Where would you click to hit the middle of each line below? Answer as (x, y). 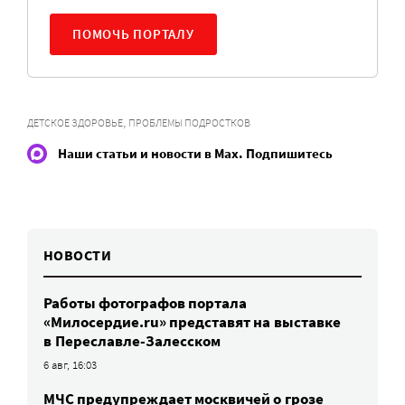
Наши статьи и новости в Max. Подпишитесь (195, 154)
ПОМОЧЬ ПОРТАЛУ (133, 33)
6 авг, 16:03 (71, 364)
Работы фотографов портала (145, 302)
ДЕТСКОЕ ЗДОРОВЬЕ (75, 122)
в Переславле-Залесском (132, 340)
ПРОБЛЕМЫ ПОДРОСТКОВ (189, 122)
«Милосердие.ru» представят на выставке (192, 321)
